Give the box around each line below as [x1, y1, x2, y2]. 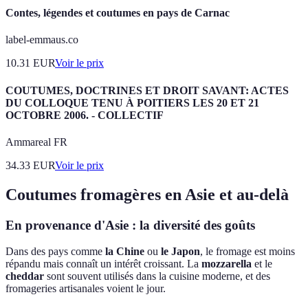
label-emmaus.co [5, 34, 78, 46]
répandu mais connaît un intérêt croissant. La [5, 258, 201, 270]
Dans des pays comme [5, 245, 105, 258]
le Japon [161, 245, 200, 258]
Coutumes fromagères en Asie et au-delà [5, 185, 289, 203]
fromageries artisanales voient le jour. [5, 283, 166, 295]
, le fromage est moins [200, 245, 295, 258]
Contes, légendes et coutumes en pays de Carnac [5, 7, 230, 19]
